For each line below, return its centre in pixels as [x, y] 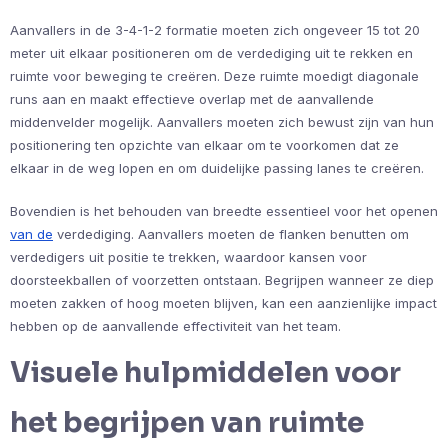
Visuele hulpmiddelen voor [205, 373]
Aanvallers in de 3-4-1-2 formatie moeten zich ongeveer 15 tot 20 [215, 30]
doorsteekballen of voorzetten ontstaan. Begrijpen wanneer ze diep [222, 280]
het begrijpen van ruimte [187, 423]
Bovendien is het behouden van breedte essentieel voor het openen [224, 211]
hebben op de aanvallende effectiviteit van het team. [175, 326]
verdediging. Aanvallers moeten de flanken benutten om [231, 234]
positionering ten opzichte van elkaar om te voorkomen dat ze [204, 145]
